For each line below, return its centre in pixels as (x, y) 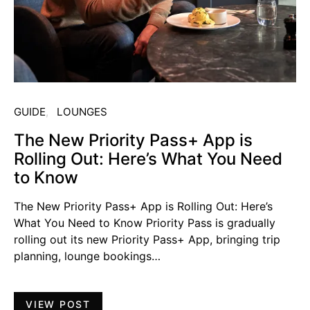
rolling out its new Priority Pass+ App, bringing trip (147, 239)
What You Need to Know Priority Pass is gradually (145, 222)
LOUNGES (82, 111)
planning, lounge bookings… (87, 256)
